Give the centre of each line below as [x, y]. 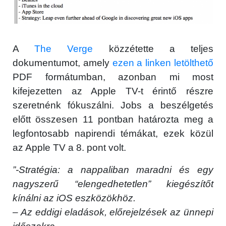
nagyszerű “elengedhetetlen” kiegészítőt [113, 184]
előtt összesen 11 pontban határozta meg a [113, 119]
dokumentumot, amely [63, 63]
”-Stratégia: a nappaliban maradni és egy [113, 170]
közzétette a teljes [153, 49]
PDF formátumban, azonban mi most [113, 77]
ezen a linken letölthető [163, 63]
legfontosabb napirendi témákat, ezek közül [113, 133]
